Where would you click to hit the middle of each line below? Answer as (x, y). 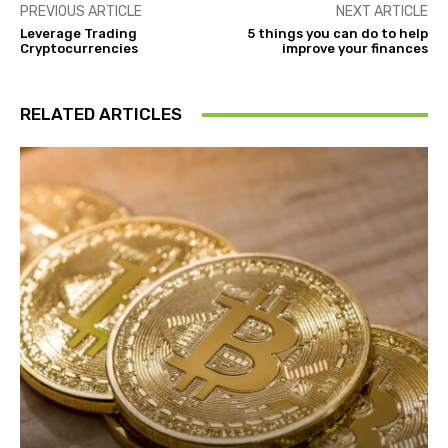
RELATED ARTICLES (101, 114)
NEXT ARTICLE (381, 12)
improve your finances (354, 49)
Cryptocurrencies (79, 49)
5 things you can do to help (337, 34)
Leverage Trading (78, 34)
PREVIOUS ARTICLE (81, 12)
